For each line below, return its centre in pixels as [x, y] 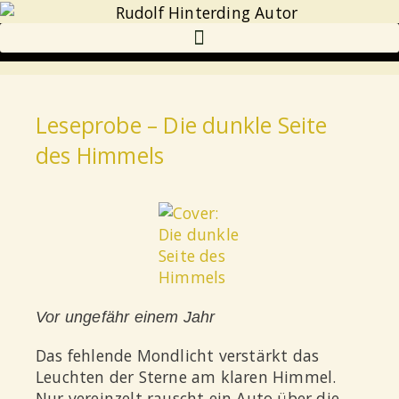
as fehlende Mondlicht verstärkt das [183, 356]
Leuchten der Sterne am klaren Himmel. [186, 377]
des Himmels [100, 156]
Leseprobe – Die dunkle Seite [182, 126]
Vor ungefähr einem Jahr [126, 317]
